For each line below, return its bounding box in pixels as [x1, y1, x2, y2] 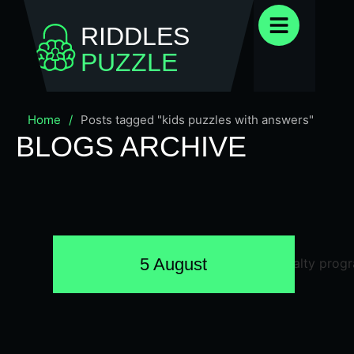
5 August [140, 254, 208, 274]
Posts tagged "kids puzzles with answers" [81, 112, 314, 127]
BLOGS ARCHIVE [16, 130, 247, 163]
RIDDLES [81, 22, 190, 51]
